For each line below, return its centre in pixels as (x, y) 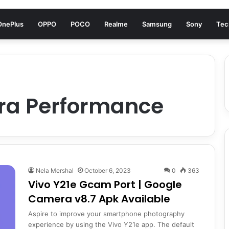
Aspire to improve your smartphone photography (106, 214)
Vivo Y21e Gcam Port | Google (105, 185)
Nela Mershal (55, 170)
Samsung (157, 24)
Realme (116, 24)
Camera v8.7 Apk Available (99, 199)
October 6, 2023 (108, 170)
